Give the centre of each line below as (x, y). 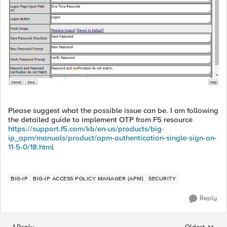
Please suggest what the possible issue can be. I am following (113, 110)
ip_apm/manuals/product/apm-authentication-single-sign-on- (112, 138)
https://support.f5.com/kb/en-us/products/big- (86, 128)
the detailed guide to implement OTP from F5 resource (100, 119)
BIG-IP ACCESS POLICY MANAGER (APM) (88, 178)
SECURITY (162, 178)
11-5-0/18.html (31, 147)
